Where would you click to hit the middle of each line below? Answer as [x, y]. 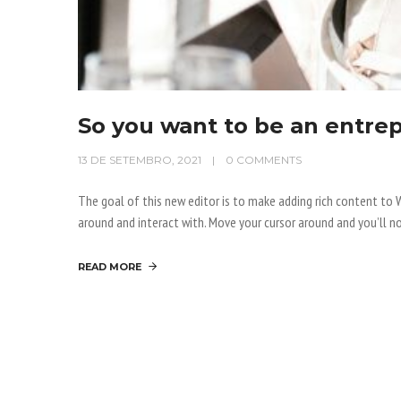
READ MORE [110, 267]
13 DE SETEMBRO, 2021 [140, 160]
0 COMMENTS [264, 160]
